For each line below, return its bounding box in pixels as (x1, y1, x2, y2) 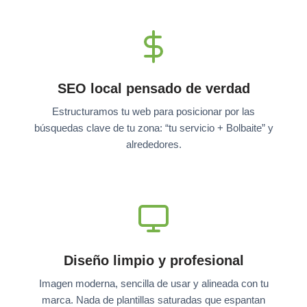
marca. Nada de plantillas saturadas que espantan (42, 293, 265, 306)
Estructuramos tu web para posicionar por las (52, 105, 255, 117)
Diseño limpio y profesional (63, 252, 244, 268)
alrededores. (125, 138, 182, 150)
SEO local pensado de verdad (57, 80, 250, 96)
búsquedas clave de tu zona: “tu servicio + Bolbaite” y (34, 121, 273, 134)
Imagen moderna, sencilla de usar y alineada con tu (38, 277, 269, 289)
